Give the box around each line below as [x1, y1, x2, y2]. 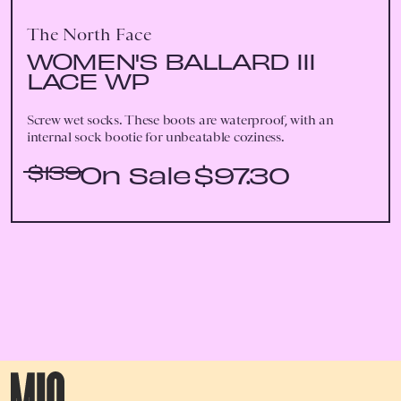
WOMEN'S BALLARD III [27, 46, 315, 74]
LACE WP [27, 65, 149, 94]
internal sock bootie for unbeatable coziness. [27, 128, 285, 145]
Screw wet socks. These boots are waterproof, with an [27, 111, 334, 128]
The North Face [27, 23, 151, 44]
